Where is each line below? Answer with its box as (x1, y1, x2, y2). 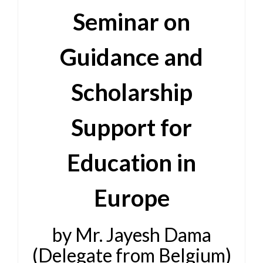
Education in (67, 149, 196, 177)
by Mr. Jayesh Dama (52, 223, 211, 246)
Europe (93, 184, 170, 212)
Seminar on (73, 8, 190, 36)
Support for (71, 113, 192, 141)
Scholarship (70, 78, 193, 106)
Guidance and (60, 43, 203, 71)
